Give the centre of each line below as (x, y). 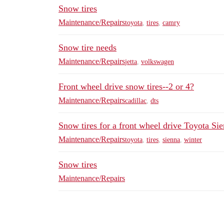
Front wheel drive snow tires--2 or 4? (126, 87)
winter (193, 139)
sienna (171, 139)
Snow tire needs (87, 48)
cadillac (136, 100)
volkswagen (157, 61)
